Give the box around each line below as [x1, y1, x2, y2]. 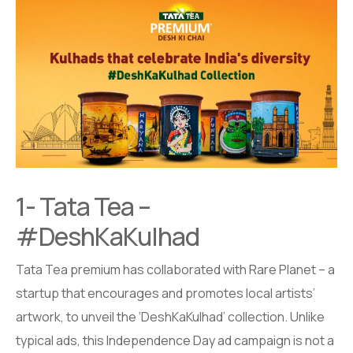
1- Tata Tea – [16, 189, 151, 225]
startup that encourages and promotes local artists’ [16, 284, 315, 303]
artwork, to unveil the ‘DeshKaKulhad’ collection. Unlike [16, 308, 325, 326]
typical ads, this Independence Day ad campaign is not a [16, 332, 334, 350]
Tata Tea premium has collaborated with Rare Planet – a [16, 261, 335, 279]
